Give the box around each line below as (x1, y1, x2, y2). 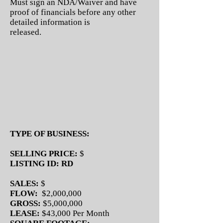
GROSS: (10, 199, 43, 208)
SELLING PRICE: (10, 149, 78, 158)
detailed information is (10, 17, 92, 27)
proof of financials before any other (10, 7, 136, 17)
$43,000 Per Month (40, 209, 110, 218)
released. (10, 27, 41, 37)
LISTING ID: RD (10, 159, 73, 168)
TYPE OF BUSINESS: (10, 129, 90, 138)
